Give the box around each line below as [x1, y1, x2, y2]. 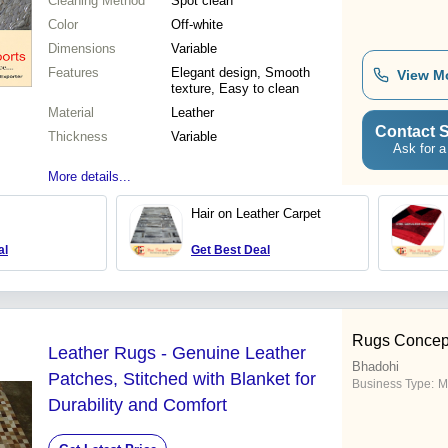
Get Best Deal [191, 243, 270, 258]
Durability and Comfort [48, 395, 227, 416]
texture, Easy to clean [171, 81, 299, 97]
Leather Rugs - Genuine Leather [48, 343, 306, 364]
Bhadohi [352, 359, 399, 375]
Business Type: [352, 377, 434, 392]
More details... [48, 169, 131, 185]
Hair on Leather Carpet [191, 206, 321, 222]
